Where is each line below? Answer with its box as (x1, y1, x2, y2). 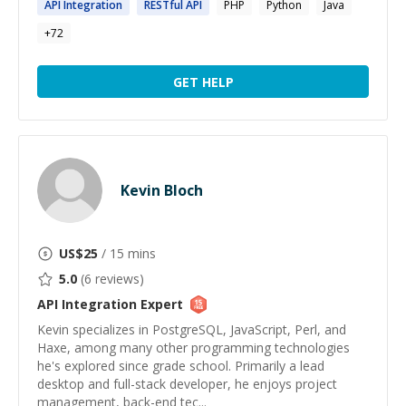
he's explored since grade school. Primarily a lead (37, 357, 324, 374)
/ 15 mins (98, 245, 156, 262)
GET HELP (172, 72, 234, 91)
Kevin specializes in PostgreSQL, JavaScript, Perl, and (37, 321, 346, 338)
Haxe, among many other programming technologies (37, 339, 350, 356)
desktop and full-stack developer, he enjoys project (37, 375, 337, 392)
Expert (137, 295, 183, 313)
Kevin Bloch (121, 180, 203, 200)
